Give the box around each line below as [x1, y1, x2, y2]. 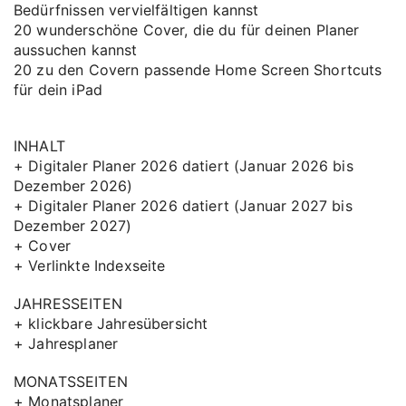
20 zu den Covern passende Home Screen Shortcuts [14, 61, 382, 79]
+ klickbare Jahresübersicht [14, 314, 208, 333]
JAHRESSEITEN [14, 295, 122, 313]
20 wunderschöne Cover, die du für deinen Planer [14, 21, 360, 39]
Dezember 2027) [14, 217, 132, 235]
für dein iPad [14, 81, 103, 99]
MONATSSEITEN [14, 372, 128, 391]
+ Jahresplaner [14, 334, 119, 353]
